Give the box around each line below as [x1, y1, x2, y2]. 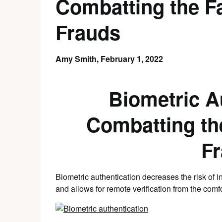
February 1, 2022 [101, 53, 163, 64]
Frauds [55, 18, 120, 46]
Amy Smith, [55, 53, 101, 64]
